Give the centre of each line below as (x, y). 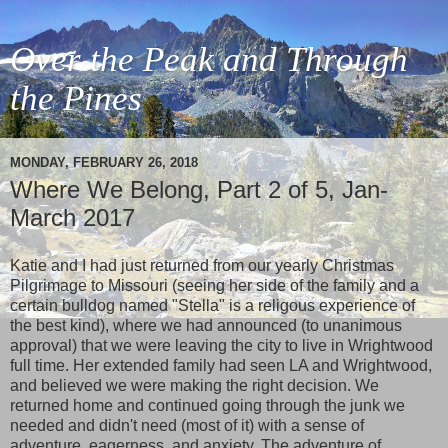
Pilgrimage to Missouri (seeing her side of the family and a (214, 285)
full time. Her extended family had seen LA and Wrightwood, (221, 365)
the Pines (76, 98)
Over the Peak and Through (209, 59)
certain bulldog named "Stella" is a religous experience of (212, 305)
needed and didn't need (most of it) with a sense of (187, 425)
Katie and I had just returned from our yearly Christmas (202, 265)
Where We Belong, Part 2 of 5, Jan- (199, 189)
